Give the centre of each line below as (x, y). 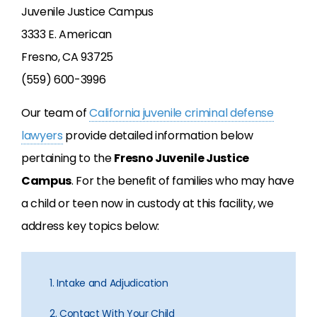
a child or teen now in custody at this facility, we (148, 203)
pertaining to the (68, 158)
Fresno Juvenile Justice (181, 158)
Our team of (56, 113)
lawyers (42, 136)
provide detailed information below (158, 136)
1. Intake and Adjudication (109, 283)
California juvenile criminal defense (181, 113)
